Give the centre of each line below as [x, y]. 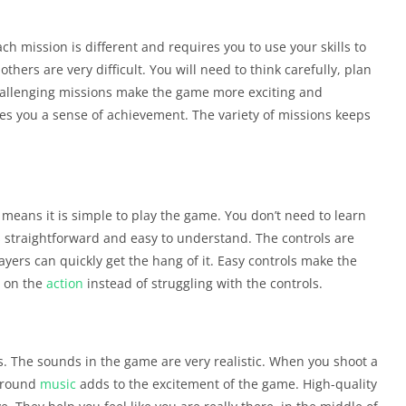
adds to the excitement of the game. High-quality [227, 383]
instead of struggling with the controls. [203, 283]
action [65, 283]
